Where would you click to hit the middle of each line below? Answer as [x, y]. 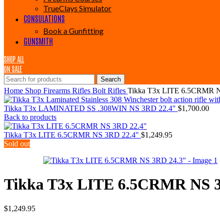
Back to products [30, 117]
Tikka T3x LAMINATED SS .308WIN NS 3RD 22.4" [91, 108]
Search [111, 79]
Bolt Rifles [110, 91]
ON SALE [13, 69]
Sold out [17, 144]
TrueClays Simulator [77, 8]
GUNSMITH [38, 41]
